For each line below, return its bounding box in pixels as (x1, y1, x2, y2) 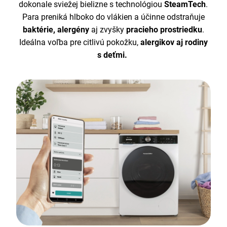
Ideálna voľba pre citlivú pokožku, (19, 37, 138, 47)
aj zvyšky (89, 24, 124, 34)
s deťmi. (97, 50, 130, 60)
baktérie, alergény (22, 24, 89, 34)
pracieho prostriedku (124, 24, 202, 34)
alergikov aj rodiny (138, 37, 208, 47)
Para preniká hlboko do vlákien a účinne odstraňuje (22, 12, 205, 22)
